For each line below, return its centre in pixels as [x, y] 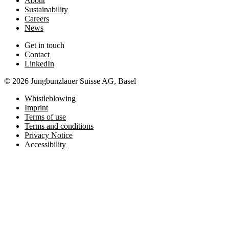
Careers [37, 18]
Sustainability [46, 9]
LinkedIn [39, 63]
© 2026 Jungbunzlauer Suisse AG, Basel [70, 81]
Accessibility [45, 144]
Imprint [36, 107]
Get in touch [44, 45]
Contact [37, 54]
